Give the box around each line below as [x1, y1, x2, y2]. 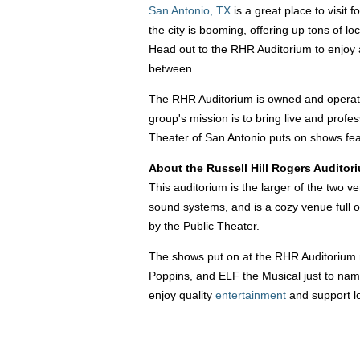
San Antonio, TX [149, 3, 231, 17]
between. [149, 61, 198, 75]
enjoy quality [149, 288, 215, 301]
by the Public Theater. [149, 219, 260, 232]
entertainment [215, 288, 289, 301]
